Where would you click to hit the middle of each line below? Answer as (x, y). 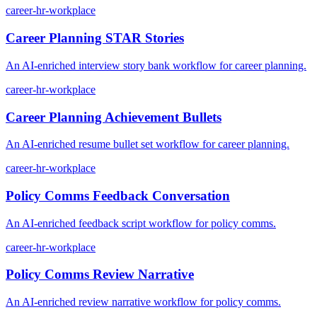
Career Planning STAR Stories (95, 38)
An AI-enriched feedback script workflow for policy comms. (141, 223)
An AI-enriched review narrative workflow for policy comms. (143, 302)
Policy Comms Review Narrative (100, 275)
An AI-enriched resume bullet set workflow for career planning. (148, 144)
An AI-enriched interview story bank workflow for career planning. (156, 65)
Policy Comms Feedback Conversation (118, 195)
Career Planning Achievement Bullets (114, 117)
